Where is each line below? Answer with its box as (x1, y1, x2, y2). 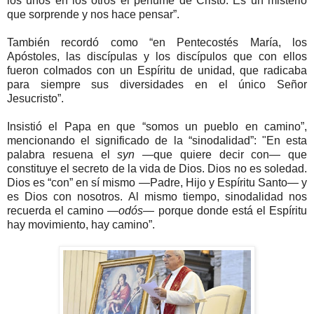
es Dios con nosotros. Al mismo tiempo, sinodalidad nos (7, 191, 307, 203)
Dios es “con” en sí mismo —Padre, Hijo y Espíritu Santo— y (7, 177, 307, 189)
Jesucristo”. (7, 93, 64, 105)
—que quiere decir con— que (135, 149, 307, 161)
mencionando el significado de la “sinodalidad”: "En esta (7, 135, 307, 147)
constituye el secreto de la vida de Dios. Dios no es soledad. (7, 163, 307, 175)
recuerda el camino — (7, 205, 119, 217)
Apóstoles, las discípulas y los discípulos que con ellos (7, 50, 307, 63)
